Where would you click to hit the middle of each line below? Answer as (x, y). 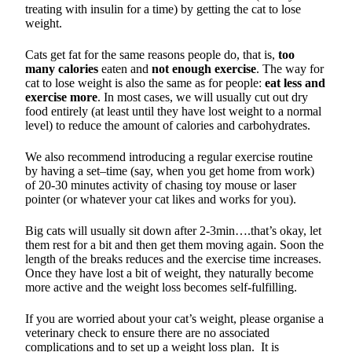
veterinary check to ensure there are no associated (147, 332)
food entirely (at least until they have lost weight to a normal (173, 111)
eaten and (125, 68)
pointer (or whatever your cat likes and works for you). (161, 199)
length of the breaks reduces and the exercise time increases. (173, 258)
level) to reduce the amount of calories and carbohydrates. (168, 125)
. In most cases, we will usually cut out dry (203, 97)
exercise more (61, 97)
